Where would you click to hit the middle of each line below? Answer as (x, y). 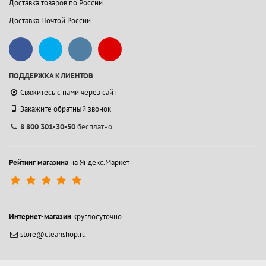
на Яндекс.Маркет (99, 162)
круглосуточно (96, 216)
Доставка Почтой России (50, 20)
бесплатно (94, 126)
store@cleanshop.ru (53, 234)
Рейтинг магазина (39, 162)
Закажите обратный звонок (66, 109)
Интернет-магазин (40, 216)
